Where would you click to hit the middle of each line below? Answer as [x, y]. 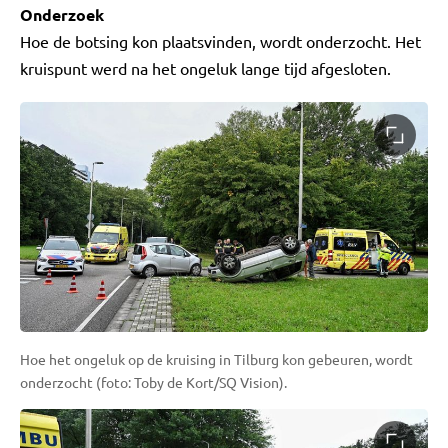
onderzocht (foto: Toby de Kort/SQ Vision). [153, 381]
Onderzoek [62, 14]
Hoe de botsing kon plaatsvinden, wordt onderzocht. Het [220, 41]
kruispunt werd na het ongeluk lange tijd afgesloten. [205, 68]
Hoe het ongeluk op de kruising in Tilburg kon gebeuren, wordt [216, 358]
